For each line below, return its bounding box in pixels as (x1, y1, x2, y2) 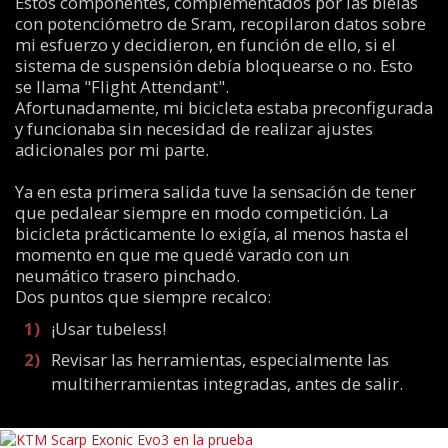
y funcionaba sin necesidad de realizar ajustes (14, 116, 373, 140)
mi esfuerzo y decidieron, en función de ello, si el (14, 32, 396, 56)
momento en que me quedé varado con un (14, 242, 349, 266)
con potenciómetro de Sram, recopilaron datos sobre (14, 11, 426, 35)
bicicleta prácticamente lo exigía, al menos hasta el (14, 221, 409, 245)
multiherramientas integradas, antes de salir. (51, 371, 404, 395)
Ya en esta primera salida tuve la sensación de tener (14, 179, 416, 203)
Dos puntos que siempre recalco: (14, 284, 271, 308)
